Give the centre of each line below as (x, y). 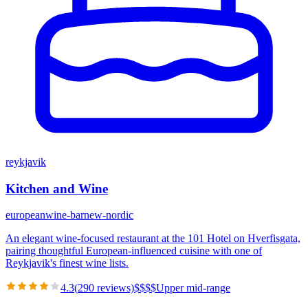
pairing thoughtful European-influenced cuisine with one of (134, 251)
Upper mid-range (193, 288)
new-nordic (109, 215)
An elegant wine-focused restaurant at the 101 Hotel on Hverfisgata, (153, 239)
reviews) (114, 288)
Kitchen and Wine (57, 188)
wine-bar (65, 215)
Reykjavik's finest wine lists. (67, 263)
